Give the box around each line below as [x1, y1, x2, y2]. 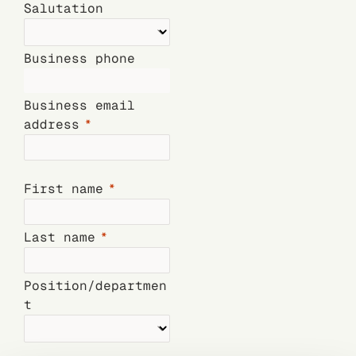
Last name [24, 229, 95, 246]
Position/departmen [24, 277, 167, 294]
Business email [24, 97, 135, 114]
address [24, 116, 79, 133]
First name [24, 180, 103, 197]
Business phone [24, 50, 135, 67]
